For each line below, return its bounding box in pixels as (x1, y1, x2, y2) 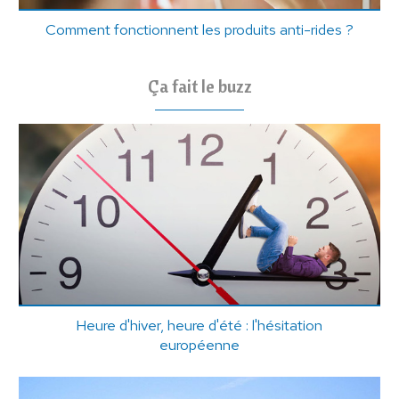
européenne (159, 334, 240, 354)
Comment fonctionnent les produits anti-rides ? (45, 19, 354, 39)
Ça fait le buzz (147, 74, 252, 97)
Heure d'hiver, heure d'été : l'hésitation (76, 314, 323, 335)
